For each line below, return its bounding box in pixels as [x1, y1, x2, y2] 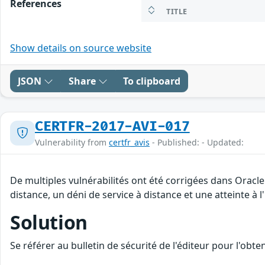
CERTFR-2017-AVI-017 [35, 118, 190, 135]
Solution [10, 209, 88, 235]
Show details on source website [10, 41, 151, 54]
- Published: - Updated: [150, 136, 244, 148]
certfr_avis [109, 136, 150, 148]
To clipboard [123, 74, 180, 88]
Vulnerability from [35, 136, 109, 148]
